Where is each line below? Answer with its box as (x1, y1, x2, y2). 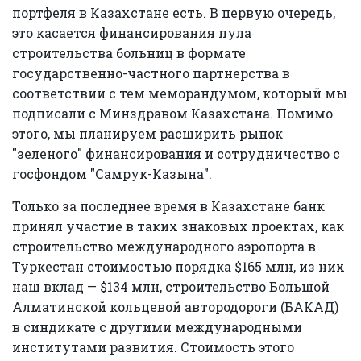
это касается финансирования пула (12, 23, 251, 41)
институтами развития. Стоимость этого (12, 338, 294, 355)
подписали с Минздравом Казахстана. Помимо (12, 104, 333, 122)
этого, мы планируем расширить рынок (12, 124, 283, 142)
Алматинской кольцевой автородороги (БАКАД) (12, 297, 338, 315)
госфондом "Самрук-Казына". (12, 164, 212, 182)
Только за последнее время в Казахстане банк (12, 197, 325, 214)
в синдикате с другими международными (12, 317, 302, 335)
